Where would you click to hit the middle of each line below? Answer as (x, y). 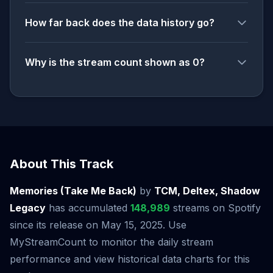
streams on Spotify (215, 208)
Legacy (28, 208)
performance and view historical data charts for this (130, 259)
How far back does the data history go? (120, 23)
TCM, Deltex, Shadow (207, 191)
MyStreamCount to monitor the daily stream (112, 242)
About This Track (62, 164)
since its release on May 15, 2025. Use (98, 225)
